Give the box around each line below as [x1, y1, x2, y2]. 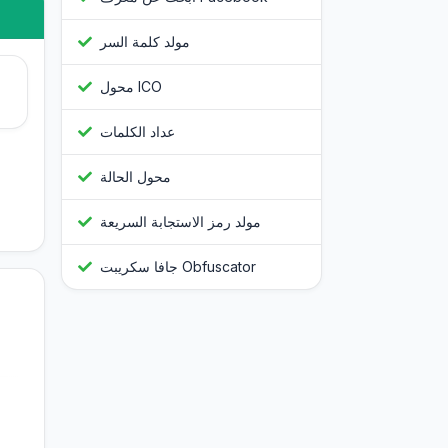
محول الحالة [100, 168, 171, 186]
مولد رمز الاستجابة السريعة [100, 213, 261, 231]
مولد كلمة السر [100, 33, 190, 51]
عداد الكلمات [100, 123, 175, 141]
